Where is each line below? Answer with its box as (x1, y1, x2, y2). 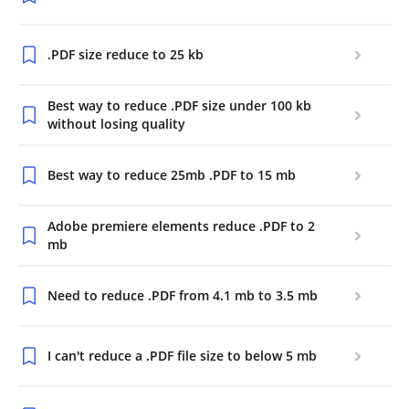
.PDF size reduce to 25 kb (47, 46, 204, 63)
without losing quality (47, 115, 185, 132)
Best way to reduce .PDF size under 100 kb (47, 97, 311, 114)
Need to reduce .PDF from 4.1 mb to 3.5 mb (47, 287, 318, 304)
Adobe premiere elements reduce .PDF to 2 (47, 217, 315, 235)
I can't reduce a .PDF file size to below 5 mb (47, 347, 317, 364)
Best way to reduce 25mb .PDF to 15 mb (47, 166, 296, 184)
